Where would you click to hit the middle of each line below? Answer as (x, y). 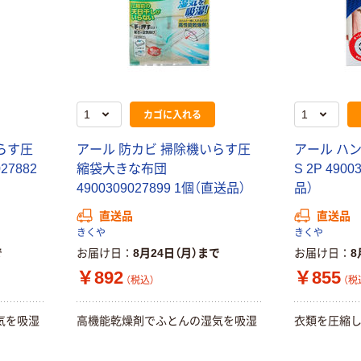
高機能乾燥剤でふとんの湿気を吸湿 (166, 321)
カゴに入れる (172, 114)
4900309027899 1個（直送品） (161, 188)
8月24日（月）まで (176, 253)
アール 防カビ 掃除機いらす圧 (163, 149)
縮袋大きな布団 (121, 168)
